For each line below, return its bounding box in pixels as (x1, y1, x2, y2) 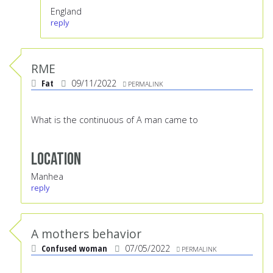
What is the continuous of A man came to (31, 114, 200, 126)
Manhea (31, 171, 63, 183)
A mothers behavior (31, 225, 141, 243)
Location (31, 149, 81, 171)
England (51, 5, 82, 18)
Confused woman (41, 243, 107, 255)
